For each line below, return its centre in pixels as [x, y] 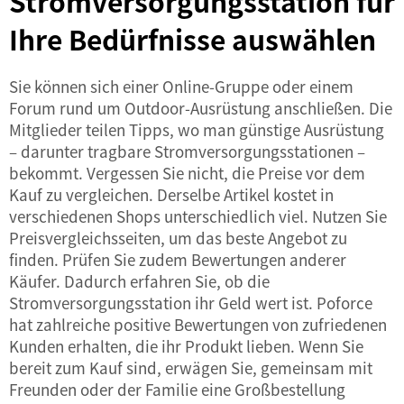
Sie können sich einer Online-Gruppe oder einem [181, 86]
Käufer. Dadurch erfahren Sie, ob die [139, 281]
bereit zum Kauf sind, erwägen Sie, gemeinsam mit [191, 367]
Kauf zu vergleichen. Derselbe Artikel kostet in [171, 194]
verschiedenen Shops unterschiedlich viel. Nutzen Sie [198, 216]
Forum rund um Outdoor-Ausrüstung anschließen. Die [201, 108]
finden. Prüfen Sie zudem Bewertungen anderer [178, 259]
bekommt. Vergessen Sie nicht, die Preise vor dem [187, 173]
